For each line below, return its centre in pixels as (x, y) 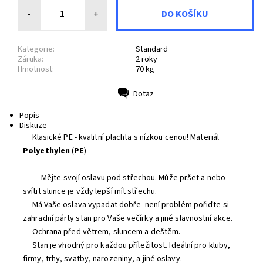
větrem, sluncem (113, 232)
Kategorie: (36, 50)
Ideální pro (188, 245)
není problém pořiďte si (185, 205)
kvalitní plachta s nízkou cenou (133, 137)
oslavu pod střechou (119, 178)
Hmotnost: (36, 70)
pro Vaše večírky (122, 218)
